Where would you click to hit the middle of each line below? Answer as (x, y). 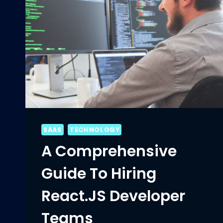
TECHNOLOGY (95, 130)
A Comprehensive (109, 152)
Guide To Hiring (99, 174)
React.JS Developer (113, 196)
